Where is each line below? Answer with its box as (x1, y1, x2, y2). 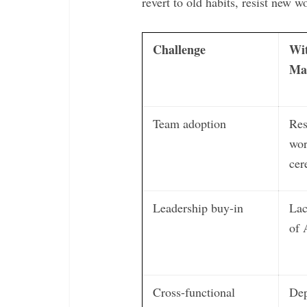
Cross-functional (153, 284, 235, 300)
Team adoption (153, 115, 226, 132)
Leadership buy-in (153, 199, 243, 216)
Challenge (153, 40, 206, 58)
